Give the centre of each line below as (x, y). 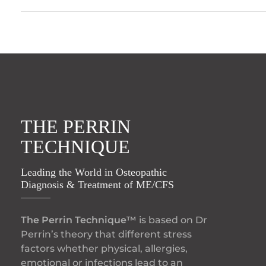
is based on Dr (172, 220)
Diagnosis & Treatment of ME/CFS (97, 185)
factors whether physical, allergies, (104, 248)
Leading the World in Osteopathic (94, 172)
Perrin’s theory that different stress (106, 234)
